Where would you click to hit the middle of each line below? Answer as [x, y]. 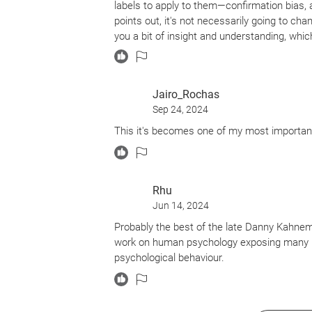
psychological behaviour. [169, 258]
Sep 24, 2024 [180, 109]
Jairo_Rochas [186, 94]
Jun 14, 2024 [181, 205]
